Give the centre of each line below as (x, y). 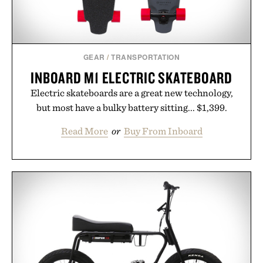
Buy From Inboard (163, 131)
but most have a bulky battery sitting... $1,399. (131, 107)
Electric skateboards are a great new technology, (131, 92)
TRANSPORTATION (146, 57)
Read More (84, 131)
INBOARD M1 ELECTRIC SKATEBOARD (131, 77)
